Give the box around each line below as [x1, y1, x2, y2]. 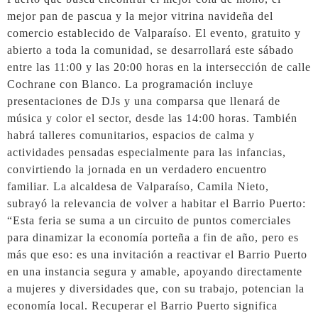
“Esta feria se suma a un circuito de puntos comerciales [7, 214, 291, 227]
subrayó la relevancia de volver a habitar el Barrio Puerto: [7, 197, 306, 210]
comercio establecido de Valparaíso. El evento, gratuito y [7, 27, 301, 40]
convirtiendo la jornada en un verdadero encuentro [7, 163, 267, 176]
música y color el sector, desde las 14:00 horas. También [7, 112, 297, 125]
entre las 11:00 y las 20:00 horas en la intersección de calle [7, 61, 311, 74]
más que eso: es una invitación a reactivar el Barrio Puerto [7, 248, 307, 261]
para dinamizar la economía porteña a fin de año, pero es [7, 231, 299, 244]
